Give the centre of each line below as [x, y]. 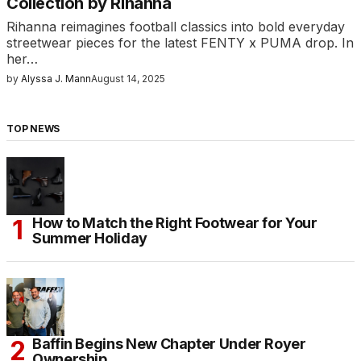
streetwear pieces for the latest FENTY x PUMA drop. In [180, 43]
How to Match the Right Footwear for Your [175, 222]
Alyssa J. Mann [56, 79]
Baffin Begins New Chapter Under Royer [169, 343]
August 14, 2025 [128, 79]
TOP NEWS [33, 128]
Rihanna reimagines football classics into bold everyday [176, 27]
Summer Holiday [90, 238]
